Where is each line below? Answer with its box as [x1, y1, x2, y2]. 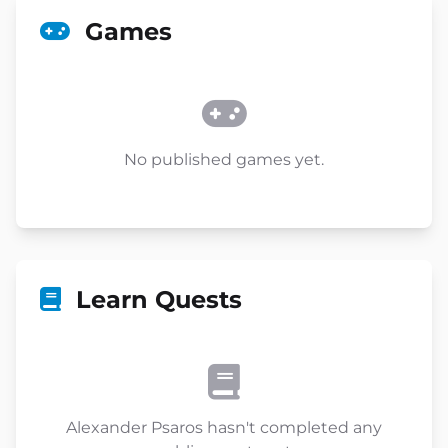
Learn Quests [69, 285, 242, 314]
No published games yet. [124, 150, 324, 169]
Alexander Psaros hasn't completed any [66, 418, 382, 437]
